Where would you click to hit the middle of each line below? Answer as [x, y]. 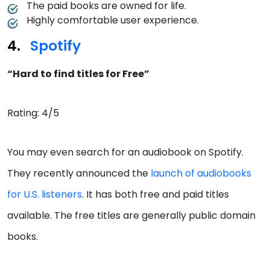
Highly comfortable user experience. [114, 20]
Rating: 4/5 [33, 113]
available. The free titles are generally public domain [131, 216]
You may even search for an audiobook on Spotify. [125, 152]
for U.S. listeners [45, 195]
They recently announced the [79, 174]
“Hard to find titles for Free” [78, 74]
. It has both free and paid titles [155, 195]
